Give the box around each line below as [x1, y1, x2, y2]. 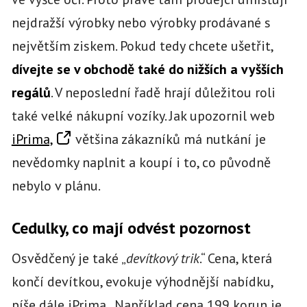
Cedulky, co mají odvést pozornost [11, 217, 251, 239]
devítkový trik [125, 249, 199, 267]
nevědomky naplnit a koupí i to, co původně [11, 153, 271, 171]
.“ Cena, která [199, 249, 272, 267]
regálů [11, 83, 51, 101]
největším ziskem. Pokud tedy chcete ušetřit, [11, 36, 273, 55]
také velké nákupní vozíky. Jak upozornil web [11, 106, 275, 125]
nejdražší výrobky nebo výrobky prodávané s [11, 13, 271, 32]
